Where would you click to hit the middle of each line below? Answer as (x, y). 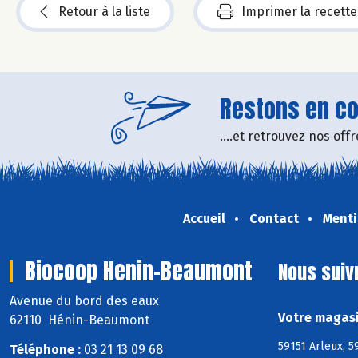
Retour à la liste (104, 11)
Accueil (204, 218)
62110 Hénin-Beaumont (80, 320)
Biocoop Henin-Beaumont (139, 270)
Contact (274, 218)
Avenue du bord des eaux (86, 301)
